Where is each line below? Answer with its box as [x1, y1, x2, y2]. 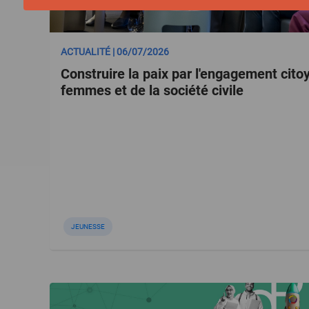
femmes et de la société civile [61, 82, 243, 99]
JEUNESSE [71, 223, 105, 230]
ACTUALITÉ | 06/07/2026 [61, 46, 169, 57]
